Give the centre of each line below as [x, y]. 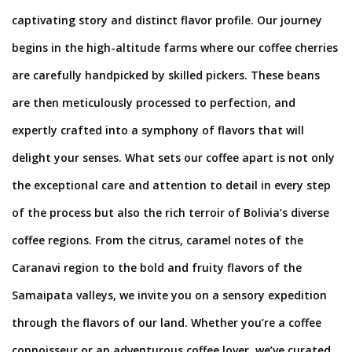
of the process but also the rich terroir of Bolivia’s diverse [170, 212]
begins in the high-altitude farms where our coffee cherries [175, 47]
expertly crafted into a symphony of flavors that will [158, 130]
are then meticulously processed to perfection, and [154, 102]
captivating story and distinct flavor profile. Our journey [167, 20]
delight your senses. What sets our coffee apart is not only [173, 157]
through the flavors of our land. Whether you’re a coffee [167, 322]
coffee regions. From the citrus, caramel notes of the [158, 240]
